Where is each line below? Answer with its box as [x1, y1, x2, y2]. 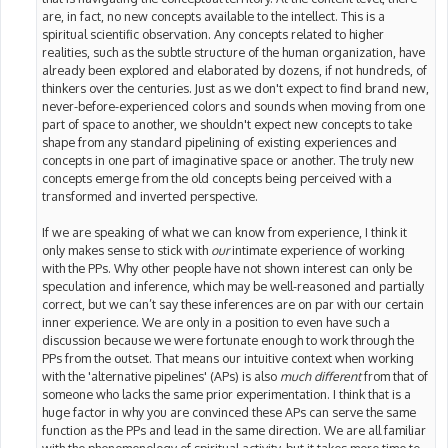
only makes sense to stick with [42, 242, 211, 259]
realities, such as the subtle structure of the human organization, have [42, 44, 425, 61]
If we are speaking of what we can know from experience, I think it [42, 224, 407, 241]
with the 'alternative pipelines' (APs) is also [42, 368, 280, 385]
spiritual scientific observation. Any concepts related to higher [42, 26, 384, 43]
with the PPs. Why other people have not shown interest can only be [42, 260, 412, 277]
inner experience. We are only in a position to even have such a [42, 314, 390, 331]
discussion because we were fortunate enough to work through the [42, 332, 414, 349]
